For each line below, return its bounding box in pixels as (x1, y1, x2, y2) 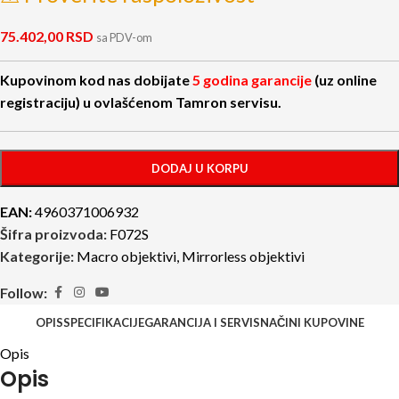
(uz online (312, 70, 377, 88)
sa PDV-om (96, 29, 152, 45)
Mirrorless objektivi (182, 247, 305, 265)
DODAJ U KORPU (151, 160, 248, 175)
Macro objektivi (77, 247, 176, 265)
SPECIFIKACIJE (62, 315, 144, 330)
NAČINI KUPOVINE (259, 315, 364, 330)
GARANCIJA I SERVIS (143, 315, 260, 330)
